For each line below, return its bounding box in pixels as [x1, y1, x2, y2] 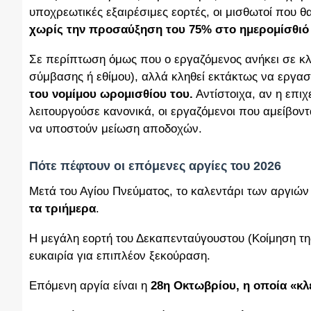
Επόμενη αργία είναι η [29, 279, 147, 293]
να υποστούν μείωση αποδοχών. [29, 122, 202, 136]
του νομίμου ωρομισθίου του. [29, 87, 193, 101]
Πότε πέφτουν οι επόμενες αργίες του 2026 [29, 159, 281, 174]
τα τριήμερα [29, 202, 96, 216]
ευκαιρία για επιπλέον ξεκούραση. [29, 249, 210, 263]
